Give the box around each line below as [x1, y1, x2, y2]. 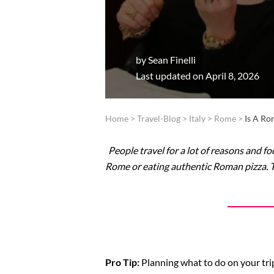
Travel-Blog [137, 113, 180, 124]
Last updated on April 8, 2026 [136, 70, 259, 82]
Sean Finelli [148, 54, 196, 66]
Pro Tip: [105, 256, 141, 268]
